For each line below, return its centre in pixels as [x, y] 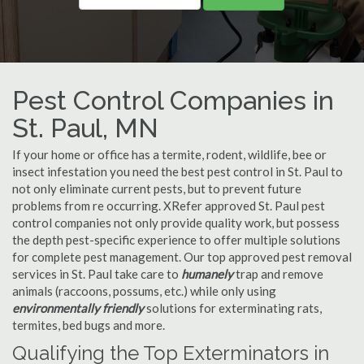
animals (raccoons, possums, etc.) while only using [144, 291]
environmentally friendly [78, 308]
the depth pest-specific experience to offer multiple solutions [176, 240]
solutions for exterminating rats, [233, 308]
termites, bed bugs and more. [89, 325]
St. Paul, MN [85, 128]
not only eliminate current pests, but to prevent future [157, 188]
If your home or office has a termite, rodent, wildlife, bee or [169, 154]
